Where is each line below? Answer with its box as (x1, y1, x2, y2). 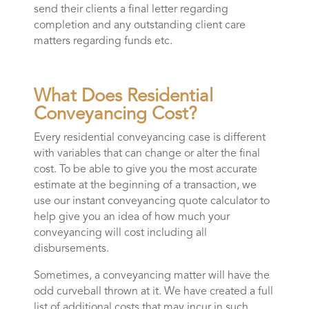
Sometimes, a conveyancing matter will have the (33, 270, 270, 282)
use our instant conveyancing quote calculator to (33, 196, 270, 208)
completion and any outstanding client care (33, 20, 246, 32)
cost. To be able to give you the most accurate (33, 164, 257, 176)
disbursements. (33, 243, 109, 255)
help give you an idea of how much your (33, 212, 230, 223)
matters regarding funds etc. (33, 36, 172, 48)
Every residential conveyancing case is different (33, 132, 266, 144)
